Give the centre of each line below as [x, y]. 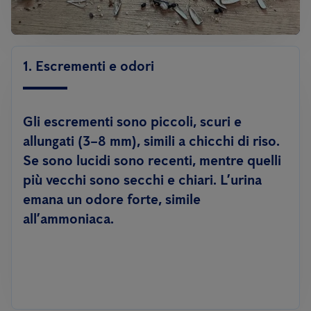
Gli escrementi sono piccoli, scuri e [132, 121]
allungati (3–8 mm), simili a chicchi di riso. [151, 141]
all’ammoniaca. [68, 219]
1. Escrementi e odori [89, 66]
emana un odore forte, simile [112, 199]
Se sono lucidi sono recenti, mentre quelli [152, 160]
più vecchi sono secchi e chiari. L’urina [142, 180]
